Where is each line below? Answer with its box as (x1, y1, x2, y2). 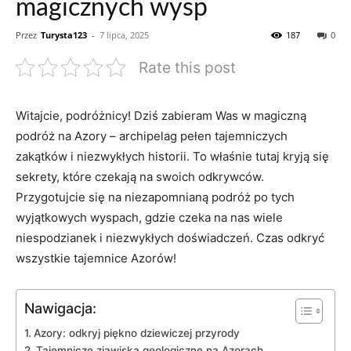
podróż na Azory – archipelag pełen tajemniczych (16, 128, 288, 143)
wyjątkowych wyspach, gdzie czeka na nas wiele (16, 209, 283, 225)
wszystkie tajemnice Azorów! (16, 250, 176, 266)
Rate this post (139, 57, 236, 77)
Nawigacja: (24, 299, 96, 317)
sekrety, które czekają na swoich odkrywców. (16, 168, 264, 184)
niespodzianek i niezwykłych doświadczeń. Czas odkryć (16, 230, 324, 245)
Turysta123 (41, 28, 87, 41)
